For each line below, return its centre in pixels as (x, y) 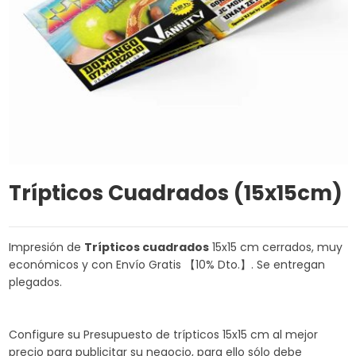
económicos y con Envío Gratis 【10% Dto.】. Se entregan (166, 264)
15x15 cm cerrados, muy (275, 247)
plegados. (35, 282)
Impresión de (46, 247)
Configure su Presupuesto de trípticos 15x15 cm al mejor (163, 334)
